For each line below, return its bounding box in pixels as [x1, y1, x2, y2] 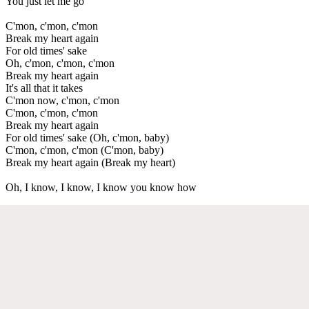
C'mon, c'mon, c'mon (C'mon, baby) [6, 143, 163, 156]
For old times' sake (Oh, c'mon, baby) [6, 131, 169, 143]
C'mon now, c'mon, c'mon [6, 94, 119, 106]
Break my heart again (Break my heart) [6, 156, 175, 168]
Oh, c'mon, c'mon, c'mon [6, 57, 114, 69]
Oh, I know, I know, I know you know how [6, 181, 197, 193]
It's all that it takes [6, 81, 83, 94]
